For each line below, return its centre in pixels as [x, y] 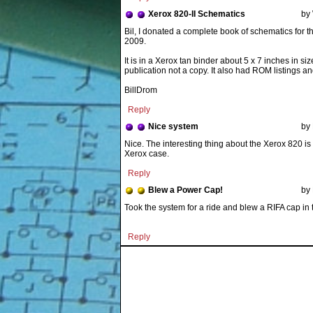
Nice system [173, 126]
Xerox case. [147, 154]
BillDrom [141, 90]
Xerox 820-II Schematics [197, 14]
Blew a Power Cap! [185, 190]
